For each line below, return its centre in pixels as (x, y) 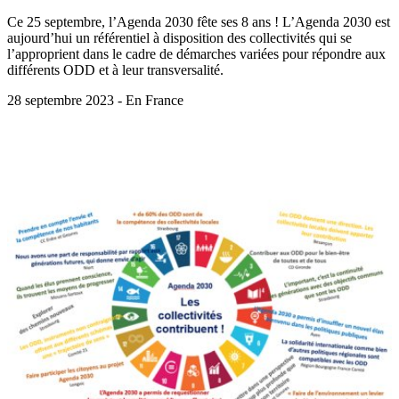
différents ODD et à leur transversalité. (115, 69)
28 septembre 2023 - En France (95, 100)
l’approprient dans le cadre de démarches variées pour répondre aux (196, 53)
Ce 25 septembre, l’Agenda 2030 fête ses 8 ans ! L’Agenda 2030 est (199, 21)
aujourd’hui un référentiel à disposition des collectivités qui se (179, 37)
